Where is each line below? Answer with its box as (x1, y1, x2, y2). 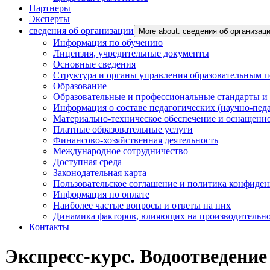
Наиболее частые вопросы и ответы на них (53, 200, 231, 210)
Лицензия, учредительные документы (53, 48, 209, 58)
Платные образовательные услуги (53, 124, 193, 134)
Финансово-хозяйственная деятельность (53, 135, 218, 145)
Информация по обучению (53, 37, 163, 48)
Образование (53, 81, 107, 91)
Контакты (29, 222, 69, 232)
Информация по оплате (53, 189, 149, 199)
